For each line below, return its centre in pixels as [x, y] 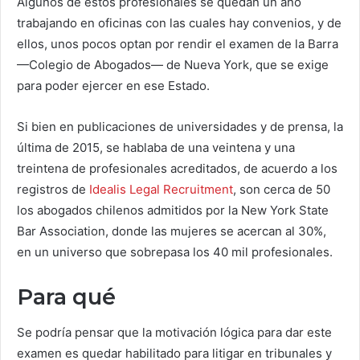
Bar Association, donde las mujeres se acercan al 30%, [172, 231]
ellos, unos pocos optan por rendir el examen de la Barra [178, 44]
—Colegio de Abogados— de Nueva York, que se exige [173, 65]
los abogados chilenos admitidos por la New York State [173, 210]
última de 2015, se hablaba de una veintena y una [156, 147]
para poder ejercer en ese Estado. [113, 86]
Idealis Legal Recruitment [161, 189]
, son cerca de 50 [282, 189]
